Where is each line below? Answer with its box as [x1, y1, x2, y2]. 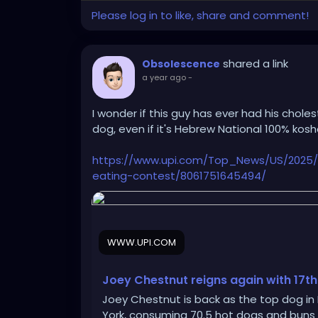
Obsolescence [142, 56, 220, 71]
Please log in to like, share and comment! [92, 7, 309, 23]
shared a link [223, 55, 288, 71]
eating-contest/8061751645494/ [92, 168, 266, 183]
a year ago [142, 71, 186, 83]
